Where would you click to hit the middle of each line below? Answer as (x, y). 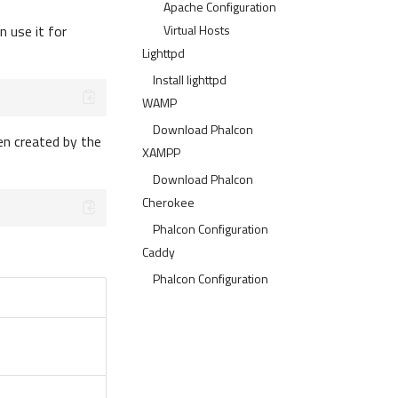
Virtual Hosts (197, 30)
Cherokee (168, 202)
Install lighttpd (190, 80)
